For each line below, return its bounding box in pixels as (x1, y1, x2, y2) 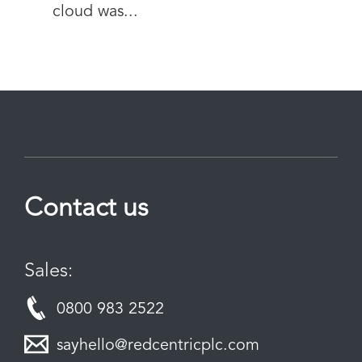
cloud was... (53, 3, 138, 20)
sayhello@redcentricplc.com (57, 337, 259, 354)
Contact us (24, 196, 149, 222)
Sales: (24, 261, 73, 281)
